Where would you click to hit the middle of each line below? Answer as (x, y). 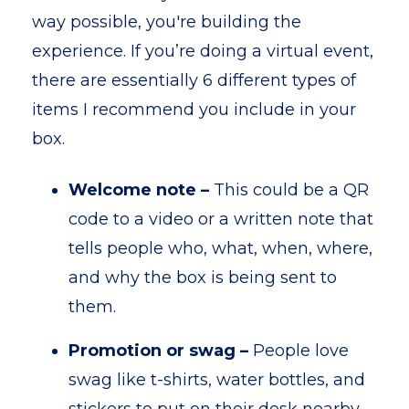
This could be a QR (291, 190)
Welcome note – (141, 190)
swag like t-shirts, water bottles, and (217, 380)
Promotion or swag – (161, 351)
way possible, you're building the (167, 22)
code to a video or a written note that (221, 219)
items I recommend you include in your (194, 110)
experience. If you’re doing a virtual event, (203, 51)
